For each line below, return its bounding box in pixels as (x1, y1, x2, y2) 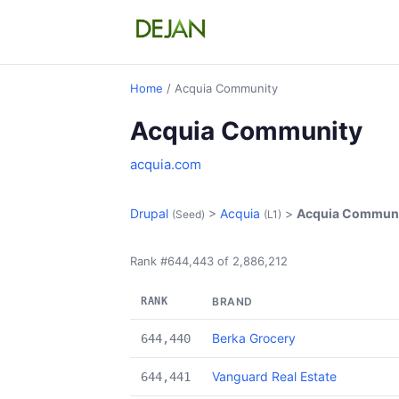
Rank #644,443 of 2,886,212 (130, 254, 288, 268)
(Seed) (172, 208, 205, 221)
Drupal (130, 206, 168, 221)
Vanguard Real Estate (212, 369, 337, 384)
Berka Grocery (212, 330, 296, 346)
